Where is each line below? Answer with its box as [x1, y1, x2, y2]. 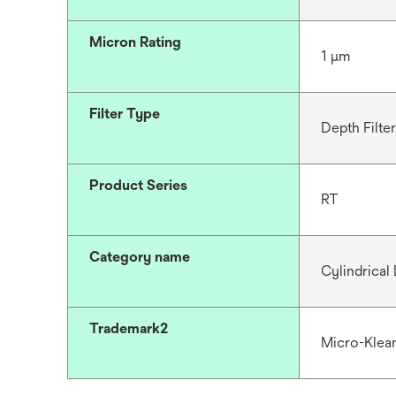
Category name [89, 248, 190, 265]
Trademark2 [89, 320, 168, 337]
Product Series [89, 177, 187, 194]
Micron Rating [89, 34, 181, 50]
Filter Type [89, 105, 160, 122]
